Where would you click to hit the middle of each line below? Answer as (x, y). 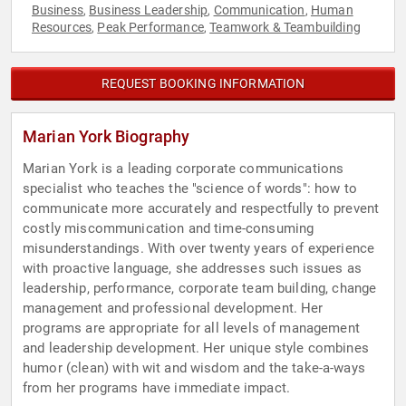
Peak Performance (150, 28)
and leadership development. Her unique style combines (196, 348)
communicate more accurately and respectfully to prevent (201, 209)
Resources (62, 28)
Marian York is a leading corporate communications (184, 169)
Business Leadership (149, 10)
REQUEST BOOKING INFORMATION (203, 84)
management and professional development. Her (173, 309)
